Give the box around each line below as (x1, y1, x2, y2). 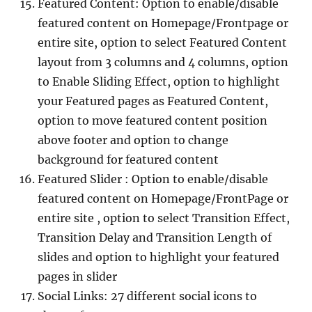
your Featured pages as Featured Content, (38, 94, 268, 108)
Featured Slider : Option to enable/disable (38, 172, 268, 186)
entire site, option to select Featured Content (38, 36, 287, 49)
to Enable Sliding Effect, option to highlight (38, 75, 280, 88)
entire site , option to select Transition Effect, (38, 211, 290, 225)
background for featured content (38, 153, 219, 166)
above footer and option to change (38, 133, 228, 147)
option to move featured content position (38, 114, 267, 127)
